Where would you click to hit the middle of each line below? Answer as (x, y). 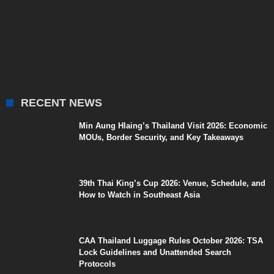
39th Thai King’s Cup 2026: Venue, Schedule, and (172, 183)
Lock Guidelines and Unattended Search (155, 252)
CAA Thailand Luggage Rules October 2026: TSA (171, 240)
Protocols (97, 264)
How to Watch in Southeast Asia (139, 194)
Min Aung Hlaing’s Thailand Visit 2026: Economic (173, 125)
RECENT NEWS (61, 102)
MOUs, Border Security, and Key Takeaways (161, 137)
